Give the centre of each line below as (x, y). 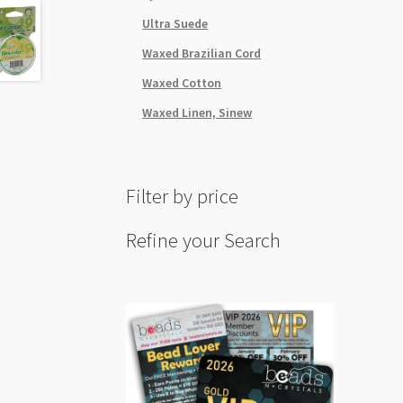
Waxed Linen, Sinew (197, 112)
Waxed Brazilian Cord (202, 53)
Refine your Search (204, 240)
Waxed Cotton (182, 82)
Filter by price (183, 197)
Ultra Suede (175, 23)
